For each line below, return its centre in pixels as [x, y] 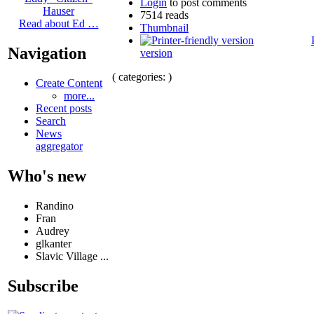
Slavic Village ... [72, 257]
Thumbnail [164, 27]
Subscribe [43, 286]
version [156, 53]
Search [51, 121]
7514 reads [164, 15]
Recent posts [64, 109]
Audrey [53, 231]
